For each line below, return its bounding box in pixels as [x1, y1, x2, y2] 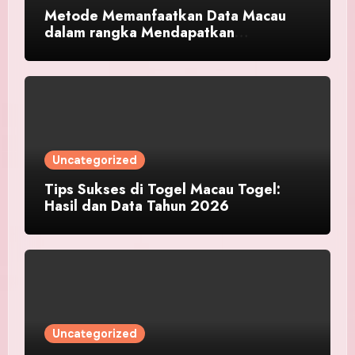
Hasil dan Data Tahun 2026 [44, 196, 229, 217]
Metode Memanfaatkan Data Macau [44, 5, 286, 26]
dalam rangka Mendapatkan [44, 21, 235, 43]
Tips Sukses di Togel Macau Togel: [44, 179, 281, 200]
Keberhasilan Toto [44, 38, 166, 59]
